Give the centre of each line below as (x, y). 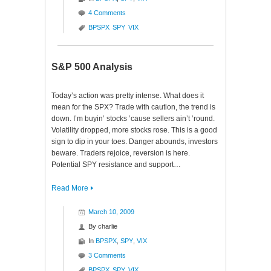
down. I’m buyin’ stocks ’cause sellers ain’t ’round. (133, 119)
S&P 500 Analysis (92, 67)
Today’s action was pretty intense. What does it (128, 96)
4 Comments (107, 13)
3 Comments (107, 255)
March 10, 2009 (111, 212)
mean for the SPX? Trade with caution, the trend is (133, 107)
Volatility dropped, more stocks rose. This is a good (134, 130)
